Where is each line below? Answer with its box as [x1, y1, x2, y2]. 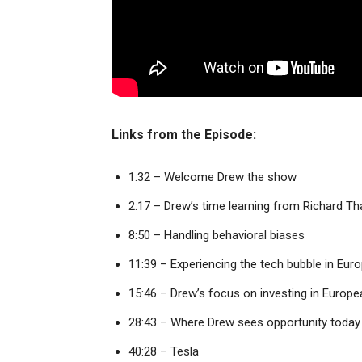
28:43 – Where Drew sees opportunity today [128, 315, 360, 330]
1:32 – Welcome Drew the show [128, 170, 297, 185]
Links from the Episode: [112, 127, 256, 143]
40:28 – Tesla [128, 344, 199, 360]
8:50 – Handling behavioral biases [128, 228, 305, 243]
